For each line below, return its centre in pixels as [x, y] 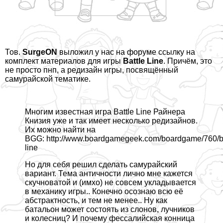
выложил [76, 52]
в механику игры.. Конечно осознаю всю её [104, 192]
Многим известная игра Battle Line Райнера [105, 112]
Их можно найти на [60, 130]
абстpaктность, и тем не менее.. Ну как [96, 201]
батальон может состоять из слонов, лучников [110, 210]
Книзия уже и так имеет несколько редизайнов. [111, 121]
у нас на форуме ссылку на [144, 52]
